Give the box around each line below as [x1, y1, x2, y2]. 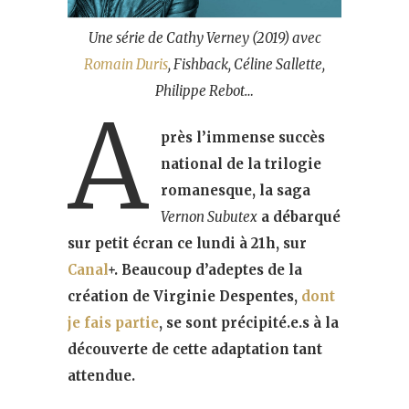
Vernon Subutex [160, 207, 257, 225]
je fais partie [68, 313, 159, 331]
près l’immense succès [160, 128, 325, 146]
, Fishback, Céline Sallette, [168, 55, 325, 73]
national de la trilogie [160, 154, 321, 173]
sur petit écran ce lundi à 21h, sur [68, 234, 307, 252]
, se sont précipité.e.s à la [159, 313, 339, 331]
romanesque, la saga [160, 181, 310, 199]
